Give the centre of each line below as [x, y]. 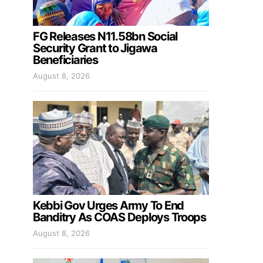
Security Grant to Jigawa [95, 48]
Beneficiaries [65, 60]
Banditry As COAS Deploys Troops [119, 218]
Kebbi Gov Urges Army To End [108, 206]
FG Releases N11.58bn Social [105, 37]
